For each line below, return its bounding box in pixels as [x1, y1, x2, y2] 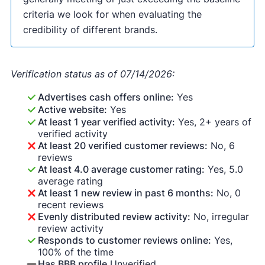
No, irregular [190, 211, 249, 223]
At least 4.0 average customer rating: [37, 163, 205, 176]
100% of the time [37, 246, 114, 258]
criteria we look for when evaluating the [22, 8, 202, 21]
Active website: [37, 104, 107, 116]
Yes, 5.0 [204, 163, 243, 176]
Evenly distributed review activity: [37, 211, 190, 223]
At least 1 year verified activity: [37, 116, 175, 128]
